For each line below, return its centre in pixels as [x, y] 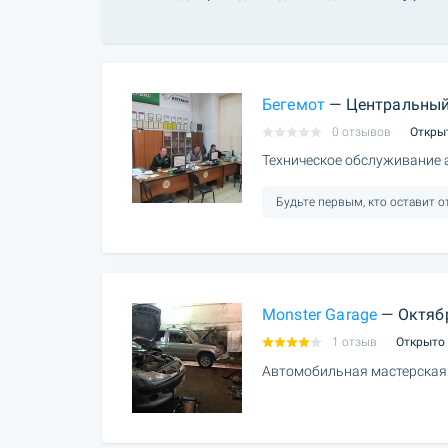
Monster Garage [320, 315]
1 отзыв [354, 342]
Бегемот [294, 104]
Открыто [420, 342]
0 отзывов [361, 131]
